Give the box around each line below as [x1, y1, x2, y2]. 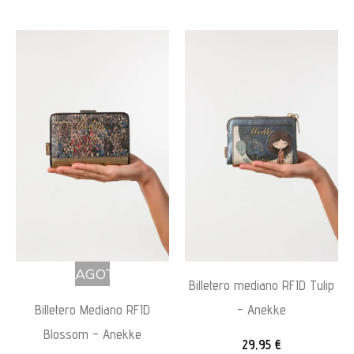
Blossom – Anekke [43, 326, 141, 342]
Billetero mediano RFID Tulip [189, 277, 334, 293]
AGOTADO [75, 264, 144, 283]
